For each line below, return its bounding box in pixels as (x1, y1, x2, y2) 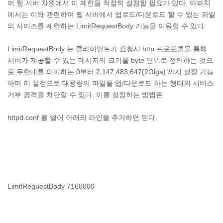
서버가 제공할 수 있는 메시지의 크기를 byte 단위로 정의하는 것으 (7, 56, 213, 64)
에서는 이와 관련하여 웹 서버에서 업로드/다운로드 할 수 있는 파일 (7, 10, 216, 18)
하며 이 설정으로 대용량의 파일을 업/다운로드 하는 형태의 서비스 (7, 79, 214, 87)
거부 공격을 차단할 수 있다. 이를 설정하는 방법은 (7, 91, 163, 99)
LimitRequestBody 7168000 (7, 182, 95, 190)
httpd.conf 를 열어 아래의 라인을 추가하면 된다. (7, 113, 157, 121)
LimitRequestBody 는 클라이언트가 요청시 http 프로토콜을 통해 (7, 45, 207, 53)
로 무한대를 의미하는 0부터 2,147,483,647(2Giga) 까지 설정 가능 (7, 68, 214, 76)
